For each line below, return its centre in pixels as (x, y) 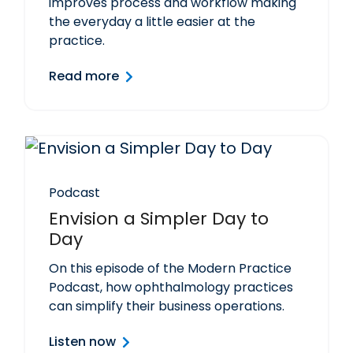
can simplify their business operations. (167, 307)
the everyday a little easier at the (152, 22)
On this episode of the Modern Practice (170, 269)
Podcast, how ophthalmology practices (171, 288)
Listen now (82, 342)
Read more (84, 76)
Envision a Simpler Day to (159, 219)
